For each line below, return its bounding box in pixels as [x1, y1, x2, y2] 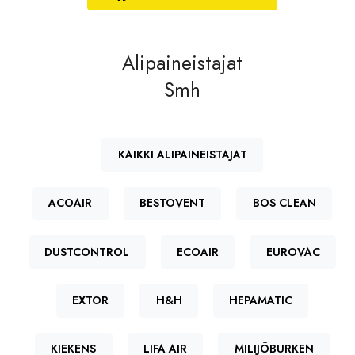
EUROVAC [265, 243, 320, 260]
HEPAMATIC [229, 292, 293, 309]
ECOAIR [177, 243, 219, 260]
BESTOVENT [139, 195, 205, 212]
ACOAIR [48, 195, 93, 212]
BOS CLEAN [252, 195, 316, 212]
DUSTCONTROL [44, 243, 130, 260]
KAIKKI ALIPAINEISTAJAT [117, 146, 247, 162]
